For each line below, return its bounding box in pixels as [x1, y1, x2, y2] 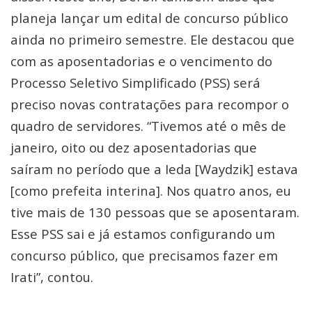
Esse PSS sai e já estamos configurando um [10, 225, 275, 242]
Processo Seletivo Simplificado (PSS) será [10, 74, 260, 91]
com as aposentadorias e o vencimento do [10, 52, 272, 70]
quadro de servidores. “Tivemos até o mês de [10, 117, 286, 134]
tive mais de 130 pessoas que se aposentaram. [10, 203, 299, 221]
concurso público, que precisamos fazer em [10, 247, 278, 264]
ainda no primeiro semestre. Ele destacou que [10, 31, 295, 48]
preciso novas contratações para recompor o [10, 95, 289, 113]
